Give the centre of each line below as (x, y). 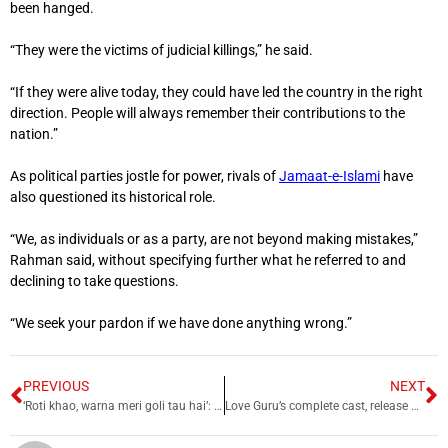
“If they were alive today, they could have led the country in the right (216, 92)
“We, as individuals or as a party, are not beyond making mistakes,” (214, 239)
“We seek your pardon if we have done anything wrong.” (181, 323)
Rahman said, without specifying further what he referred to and (208, 260)
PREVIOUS (56, 386)
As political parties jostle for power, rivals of (144, 176)
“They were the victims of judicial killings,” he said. (161, 50)
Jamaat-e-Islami (329, 176)
